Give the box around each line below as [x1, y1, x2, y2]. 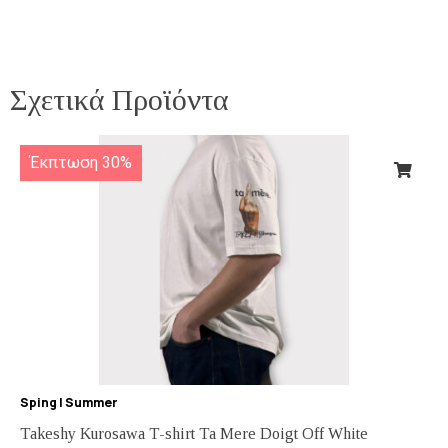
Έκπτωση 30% [30, 152, 132, 172]
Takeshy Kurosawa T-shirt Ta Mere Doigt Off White [20, 424, 368, 442]
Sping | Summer [20, 393, 118, 411]
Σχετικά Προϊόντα [10, 82, 229, 116]
